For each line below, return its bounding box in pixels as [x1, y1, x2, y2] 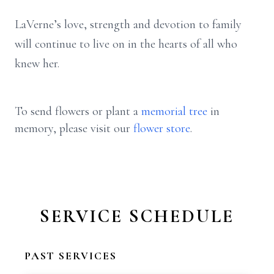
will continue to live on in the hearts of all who [15, 37, 237, 51]
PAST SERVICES [24, 249, 117, 262]
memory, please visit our [15, 121, 133, 136]
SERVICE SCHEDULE [40, 205, 234, 228]
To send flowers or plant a [15, 104, 141, 119]
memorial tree [141, 104, 207, 119]
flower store [133, 121, 190, 136]
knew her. [15, 56, 59, 71]
